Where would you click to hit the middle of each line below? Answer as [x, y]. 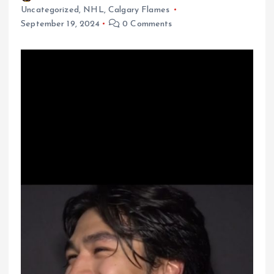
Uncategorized [50, 10]
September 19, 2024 [61, 24]
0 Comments [146, 24]
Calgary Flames [139, 10]
